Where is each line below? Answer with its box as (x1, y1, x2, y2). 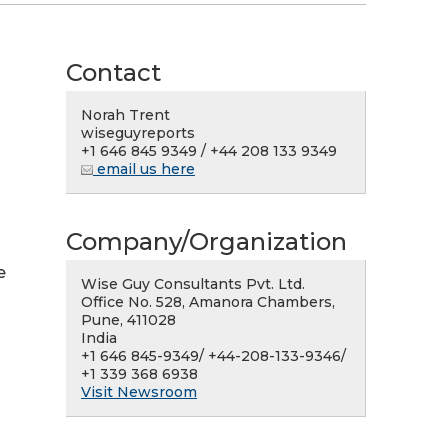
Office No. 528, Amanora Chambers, (81, 293, 335, 311)
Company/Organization (66, 227, 347, 256)
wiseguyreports (81, 124, 195, 142)
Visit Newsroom (81, 383, 197, 401)
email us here (93, 160, 195, 178)
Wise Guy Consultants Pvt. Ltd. (81, 275, 305, 293)
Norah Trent (81, 106, 170, 124)
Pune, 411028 (81, 311, 176, 329)
